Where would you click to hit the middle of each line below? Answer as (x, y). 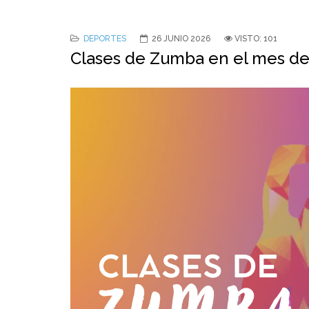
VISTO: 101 (256, 39)
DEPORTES (105, 39)
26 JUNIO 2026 (181, 39)
